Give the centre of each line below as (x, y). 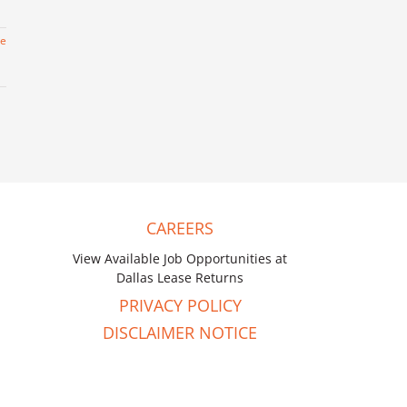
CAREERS (180, 228)
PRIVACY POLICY (180, 306)
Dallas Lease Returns (180, 278)
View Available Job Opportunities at (180, 259)
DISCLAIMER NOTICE (180, 333)
